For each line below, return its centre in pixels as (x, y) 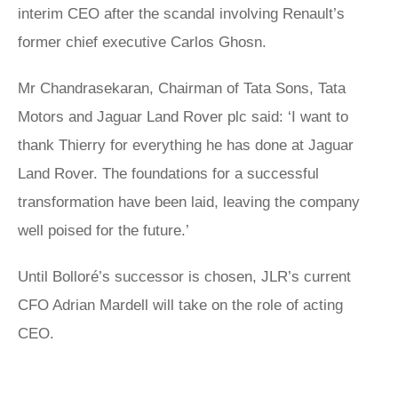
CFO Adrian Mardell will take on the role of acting (180, 305)
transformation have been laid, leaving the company (189, 202)
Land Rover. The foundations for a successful (168, 173)
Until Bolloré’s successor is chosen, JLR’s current (184, 276)
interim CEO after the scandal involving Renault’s (181, 13)
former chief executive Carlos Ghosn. (144, 42)
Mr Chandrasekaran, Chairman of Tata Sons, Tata (182, 88)
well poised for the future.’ (103, 230)
